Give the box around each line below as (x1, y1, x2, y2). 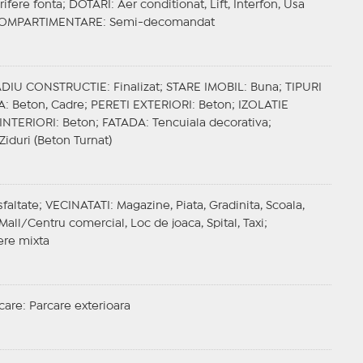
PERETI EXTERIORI (90, 100, 192, 111)
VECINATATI (45, 201, 110, 211)
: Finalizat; (106, 83, 166, 93)
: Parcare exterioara (22, 301, 130, 312)
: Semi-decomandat (102, 18, 215, 28)
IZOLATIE (237, 100, 288, 111)
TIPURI (284, 83, 322, 93)
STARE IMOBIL (165, 83, 244, 93)
